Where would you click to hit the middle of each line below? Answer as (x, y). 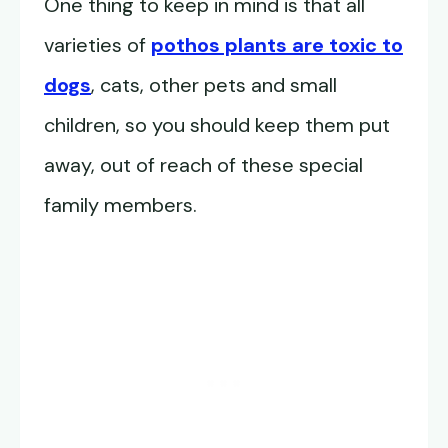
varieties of (97, 45)
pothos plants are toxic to (277, 45)
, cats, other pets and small (214, 85)
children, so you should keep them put (217, 125)
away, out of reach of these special (203, 165)
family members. (120, 205)
